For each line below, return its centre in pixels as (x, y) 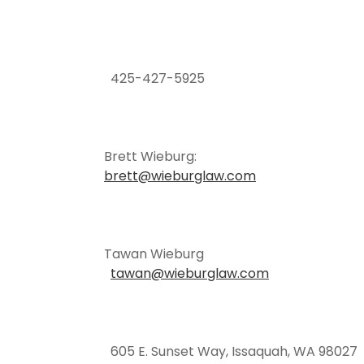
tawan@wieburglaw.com (190, 273)
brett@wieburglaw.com (180, 175)
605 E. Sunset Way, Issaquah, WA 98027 (231, 351)
